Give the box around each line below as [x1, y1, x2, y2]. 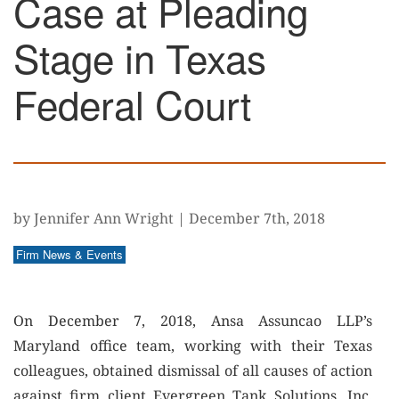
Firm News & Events [16, 246, 123, 263]
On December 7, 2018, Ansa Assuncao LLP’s [13, 311, 372, 330]
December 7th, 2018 [189, 208, 325, 228]
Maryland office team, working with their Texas [13, 336, 372, 355]
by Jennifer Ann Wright [13, 208, 174, 228]
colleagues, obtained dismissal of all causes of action [13, 361, 372, 380]
